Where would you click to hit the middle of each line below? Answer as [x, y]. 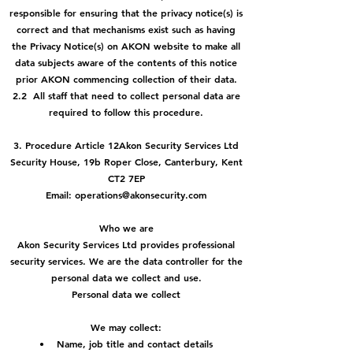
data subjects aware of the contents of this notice [126, 62]
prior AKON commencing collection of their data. [126, 79]
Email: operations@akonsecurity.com [126, 195]
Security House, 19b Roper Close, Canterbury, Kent [126, 162]
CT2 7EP [126, 178]
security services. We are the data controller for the [126, 261]
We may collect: [126, 327]
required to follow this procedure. [126, 112]
